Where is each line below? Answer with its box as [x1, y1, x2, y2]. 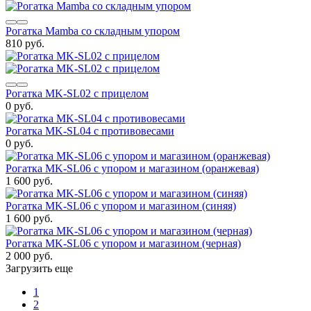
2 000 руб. [6, 249, 53, 262]
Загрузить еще [6, 262, 73, 274]
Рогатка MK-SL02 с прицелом [6, 87, 149, 99]
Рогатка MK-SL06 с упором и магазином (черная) [6, 237, 241, 249]
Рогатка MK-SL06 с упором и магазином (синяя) [6, 199, 236, 212]
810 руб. [6, 37, 44, 49]
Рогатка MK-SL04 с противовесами [6, 124, 174, 137]
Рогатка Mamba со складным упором [6, 24, 180, 37]
